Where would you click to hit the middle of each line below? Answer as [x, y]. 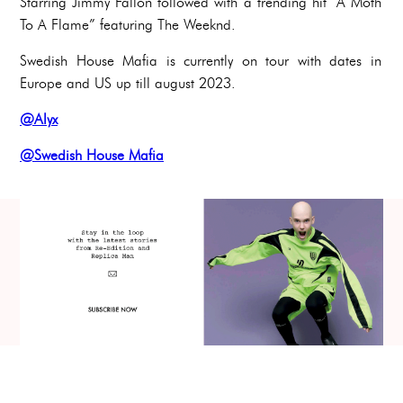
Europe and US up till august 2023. [128, 84]
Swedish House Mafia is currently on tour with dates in [201, 61]
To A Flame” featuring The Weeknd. [128, 25]
